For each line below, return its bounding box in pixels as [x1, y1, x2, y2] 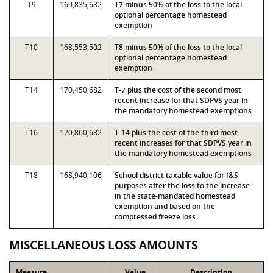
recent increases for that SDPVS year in [115, 138, 252, 148]
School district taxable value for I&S [115, 170, 238, 180]
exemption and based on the [115, 201, 215, 211]
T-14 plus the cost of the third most [115, 127, 238, 138]
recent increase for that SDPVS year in [115, 95, 248, 105]
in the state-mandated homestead [115, 191, 235, 201]
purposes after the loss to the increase [115, 180, 250, 191]
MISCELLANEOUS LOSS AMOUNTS [9, 237, 197, 253]
